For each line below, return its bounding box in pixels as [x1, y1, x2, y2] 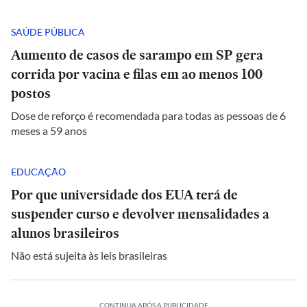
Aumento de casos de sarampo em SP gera [11, 45, 263, 64]
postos [11, 84, 51, 103]
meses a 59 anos [11, 124, 87, 137]
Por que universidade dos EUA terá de [11, 185, 238, 204]
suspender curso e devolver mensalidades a [11, 204, 269, 223]
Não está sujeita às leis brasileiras [11, 249, 167, 262]
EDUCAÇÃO [11, 165, 66, 177]
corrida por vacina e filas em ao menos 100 [11, 64, 262, 84]
